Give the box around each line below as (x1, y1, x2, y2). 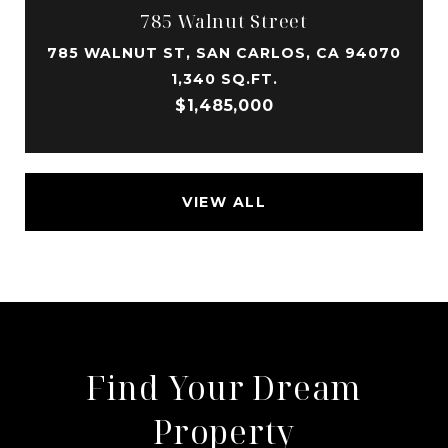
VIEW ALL (182, 192, 266, 211)
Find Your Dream (85, 365, 363, 409)
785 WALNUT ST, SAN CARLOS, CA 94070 (47, 43, 401, 62)
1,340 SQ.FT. (170, 69, 278, 88)
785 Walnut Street (140, 8, 308, 33)
